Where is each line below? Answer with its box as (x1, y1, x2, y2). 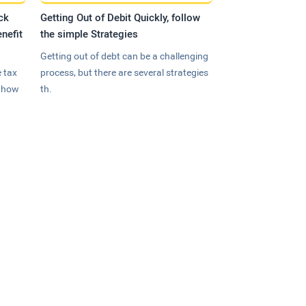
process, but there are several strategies (40, 66, 209, 78)
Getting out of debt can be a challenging (40, 50, 209, 61)
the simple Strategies (40, 27, 139, 40)
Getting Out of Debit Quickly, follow (40, 11, 201, 24)
